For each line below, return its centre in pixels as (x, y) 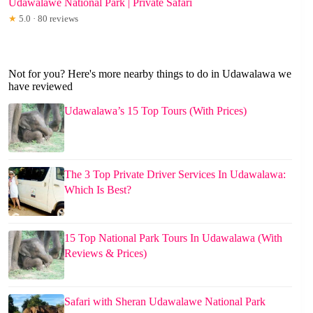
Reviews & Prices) (105, 253)
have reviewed (41, 86)
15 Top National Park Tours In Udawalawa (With (173, 238)
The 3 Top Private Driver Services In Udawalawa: (175, 174)
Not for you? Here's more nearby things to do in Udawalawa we (150, 73)
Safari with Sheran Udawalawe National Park (165, 301)
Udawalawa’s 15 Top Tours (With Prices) (155, 110)
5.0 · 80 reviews (48, 18)
